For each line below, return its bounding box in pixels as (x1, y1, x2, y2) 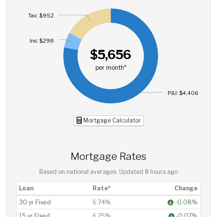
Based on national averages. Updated (39, 168, 145, 175)
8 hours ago (145, 168, 178, 175)
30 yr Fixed (19, 198, 51, 206)
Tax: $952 (28, 12, 54, 19)
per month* (95, 64, 126, 71)
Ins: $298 (30, 37, 54, 44)
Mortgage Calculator (81, 116, 141, 124)
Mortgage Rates (71, 150, 146, 162)
